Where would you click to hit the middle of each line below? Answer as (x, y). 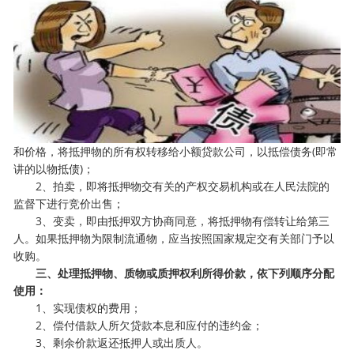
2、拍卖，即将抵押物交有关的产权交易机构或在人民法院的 (172, 186)
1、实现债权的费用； (78, 308)
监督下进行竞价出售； (69, 204)
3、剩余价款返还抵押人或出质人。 (111, 343)
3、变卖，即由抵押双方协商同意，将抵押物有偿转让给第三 (172, 221)
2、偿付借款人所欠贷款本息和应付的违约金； (139, 326)
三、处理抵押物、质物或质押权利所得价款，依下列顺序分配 (174, 273)
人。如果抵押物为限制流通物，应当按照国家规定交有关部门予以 (174, 239)
